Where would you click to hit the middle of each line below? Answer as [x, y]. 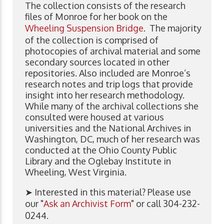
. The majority [172, 28]
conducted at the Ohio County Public [101, 150]
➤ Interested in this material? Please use [108, 192]
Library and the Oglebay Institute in [98, 161]
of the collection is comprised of [92, 40]
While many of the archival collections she [112, 106]
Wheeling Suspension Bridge [84, 28]
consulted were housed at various [94, 117]
